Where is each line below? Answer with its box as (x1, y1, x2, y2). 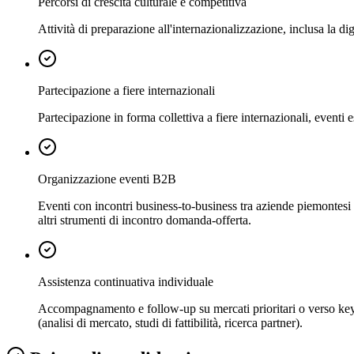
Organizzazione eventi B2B (38, 171, 176, 186)
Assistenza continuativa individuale (38, 274, 213, 288)
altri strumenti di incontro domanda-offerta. (38, 213, 251, 227)
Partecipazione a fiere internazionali (38, 83, 215, 97)
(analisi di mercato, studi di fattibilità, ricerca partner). (38, 315, 303, 330)
